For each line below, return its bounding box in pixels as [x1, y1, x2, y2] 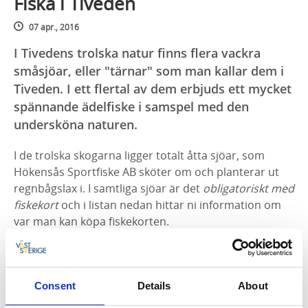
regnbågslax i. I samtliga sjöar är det [14, 180, 203, 196]
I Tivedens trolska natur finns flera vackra [14, 44, 261, 61]
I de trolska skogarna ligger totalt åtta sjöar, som [14, 147, 265, 163]
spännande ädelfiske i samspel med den [14, 98, 249, 115]
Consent [34, 279, 76, 291]
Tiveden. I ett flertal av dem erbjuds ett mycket [14, 80, 291, 97]
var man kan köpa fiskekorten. [14, 213, 169, 229]
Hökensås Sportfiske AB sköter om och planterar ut [14, 164, 279, 179]
